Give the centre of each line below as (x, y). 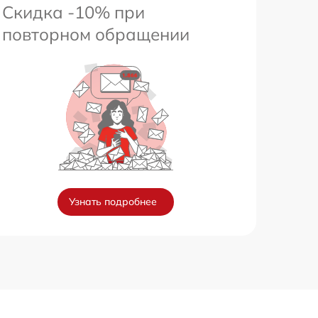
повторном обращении (96, 34)
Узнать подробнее (113, 202)
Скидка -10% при (73, 12)
